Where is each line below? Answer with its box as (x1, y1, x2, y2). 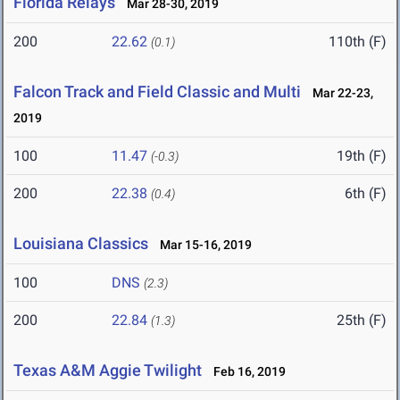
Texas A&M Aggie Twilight (13, 361, 202, 380)
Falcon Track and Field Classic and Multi (13, 82, 301, 102)
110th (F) (329, 33, 387, 51)
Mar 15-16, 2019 (152, 237, 252, 253)
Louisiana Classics (13, 234, 148, 254)
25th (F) (337, 312, 387, 329)
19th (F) (337, 147, 387, 165)
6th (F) (345, 185, 387, 203)
